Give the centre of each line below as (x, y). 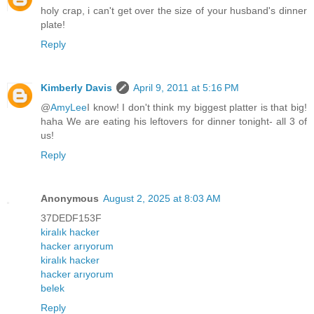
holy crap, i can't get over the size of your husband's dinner (174, 10)
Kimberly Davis (76, 87)
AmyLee (69, 107)
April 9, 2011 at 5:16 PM (186, 87)
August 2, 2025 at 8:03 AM (162, 198)
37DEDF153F (71, 218)
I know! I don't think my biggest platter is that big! (197, 107)
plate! (53, 24)
